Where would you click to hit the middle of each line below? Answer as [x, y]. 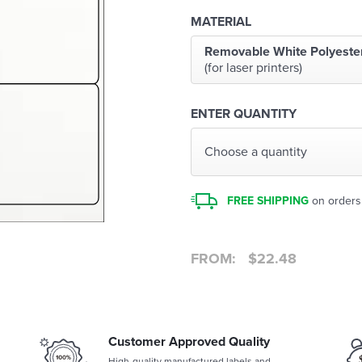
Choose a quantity [256, 152]
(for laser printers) [253, 68]
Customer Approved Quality [189, 342]
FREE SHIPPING [268, 201]
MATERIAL [221, 22]
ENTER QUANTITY [244, 114]
